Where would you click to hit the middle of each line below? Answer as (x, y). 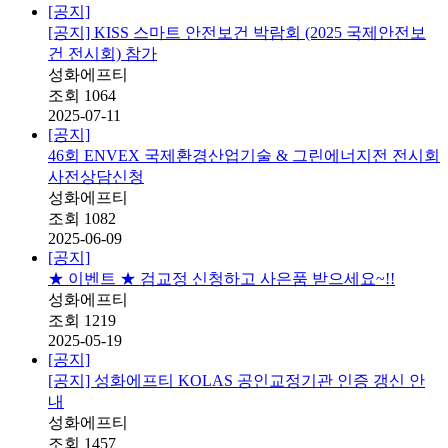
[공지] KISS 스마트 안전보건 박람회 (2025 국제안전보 (237, 33)
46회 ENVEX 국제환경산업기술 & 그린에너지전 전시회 (244, 156)
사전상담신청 (96, 177)
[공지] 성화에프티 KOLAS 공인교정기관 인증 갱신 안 (236, 381)
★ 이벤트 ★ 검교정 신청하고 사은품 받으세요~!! (221, 279)
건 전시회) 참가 (102, 54)
